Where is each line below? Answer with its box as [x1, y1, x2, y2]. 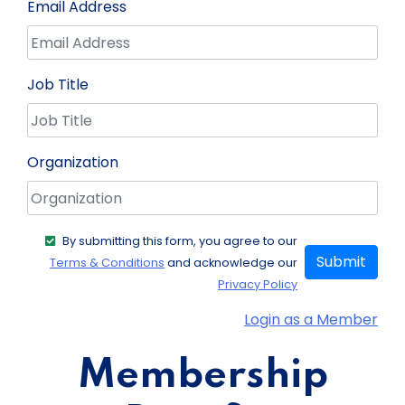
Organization [27, 152, 118, 174]
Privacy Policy [218, 277, 297, 293]
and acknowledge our [165, 255, 297, 271]
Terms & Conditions [50, 255, 165, 271]
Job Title [27, 74, 89, 96]
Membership [77, 356, 328, 397]
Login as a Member [244, 309, 378, 331]
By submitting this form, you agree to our [62, 233, 297, 250]
